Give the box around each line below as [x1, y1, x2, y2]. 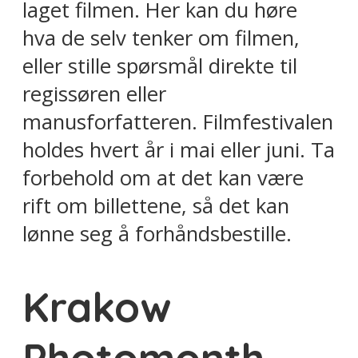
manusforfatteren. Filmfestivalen [22, 107, 333, 136]
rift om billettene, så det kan [22, 191, 289, 220]
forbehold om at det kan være [22, 163, 304, 192]
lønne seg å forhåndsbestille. [22, 219, 292, 248]
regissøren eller [22, 79, 166, 108]
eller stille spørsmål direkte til [22, 51, 297, 80]
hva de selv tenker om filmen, [22, 23, 300, 52]
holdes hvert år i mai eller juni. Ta [22, 135, 335, 164]
